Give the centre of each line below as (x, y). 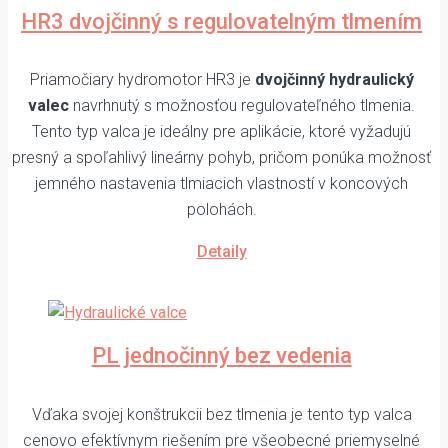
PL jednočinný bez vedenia (221, 356)
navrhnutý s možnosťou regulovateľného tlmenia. (242, 106)
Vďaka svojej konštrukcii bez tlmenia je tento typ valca (221, 414)
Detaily (221, 252)
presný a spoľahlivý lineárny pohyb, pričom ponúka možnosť (221, 158)
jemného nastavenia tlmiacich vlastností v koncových (221, 184)
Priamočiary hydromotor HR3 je (142, 80)
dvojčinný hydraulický (334, 80)
